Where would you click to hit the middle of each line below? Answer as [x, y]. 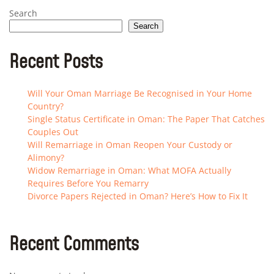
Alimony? [46, 158]
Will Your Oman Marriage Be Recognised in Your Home [140, 94]
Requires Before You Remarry [88, 183]
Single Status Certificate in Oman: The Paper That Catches [146, 119]
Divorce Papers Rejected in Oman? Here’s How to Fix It [138, 196]
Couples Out [53, 132]
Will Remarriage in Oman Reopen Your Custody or [130, 145]
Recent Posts [56, 63]
